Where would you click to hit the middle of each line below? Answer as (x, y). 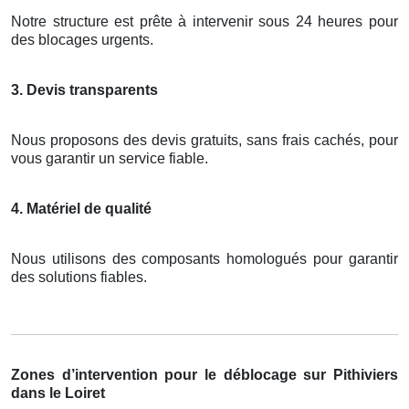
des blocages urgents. (82, 39)
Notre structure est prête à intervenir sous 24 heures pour (204, 21)
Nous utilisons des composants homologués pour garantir (204, 258)
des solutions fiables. (79, 277)
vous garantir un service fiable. (110, 158)
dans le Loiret (58, 393)
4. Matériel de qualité (81, 208)
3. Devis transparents (84, 89)
